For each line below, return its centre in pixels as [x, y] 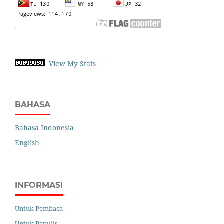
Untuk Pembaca [39, 208]
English [27, 142]
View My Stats [72, 63]
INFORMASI [39, 185]
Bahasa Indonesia [44, 127]
